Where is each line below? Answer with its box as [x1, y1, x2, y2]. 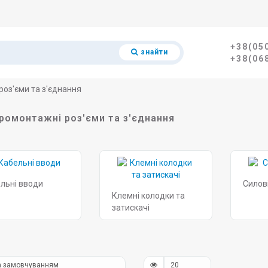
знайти [140, 48, 168, 56]
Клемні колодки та [111, 191, 185, 200]
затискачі [111, 203, 150, 212]
